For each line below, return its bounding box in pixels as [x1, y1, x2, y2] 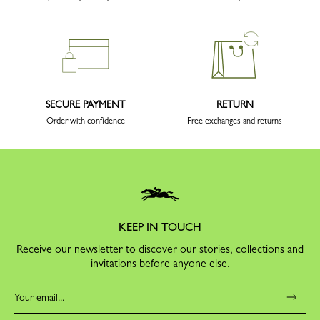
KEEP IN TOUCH [119, 220, 201, 234]
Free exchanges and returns [187, 116, 282, 126]
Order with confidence [46, 116, 125, 126]
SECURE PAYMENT [46, 99, 125, 111]
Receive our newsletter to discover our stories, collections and [16, 242, 304, 256]
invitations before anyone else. [90, 256, 230, 271]
